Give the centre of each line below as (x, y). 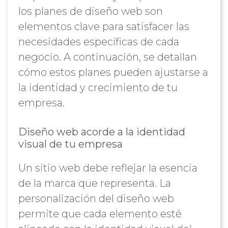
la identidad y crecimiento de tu (98, 88)
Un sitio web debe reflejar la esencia (108, 168)
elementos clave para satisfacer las (104, 26)
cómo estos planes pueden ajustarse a (113, 72)
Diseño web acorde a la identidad (102, 132)
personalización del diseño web (96, 198)
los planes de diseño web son (90, 11)
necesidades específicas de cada (98, 42)
